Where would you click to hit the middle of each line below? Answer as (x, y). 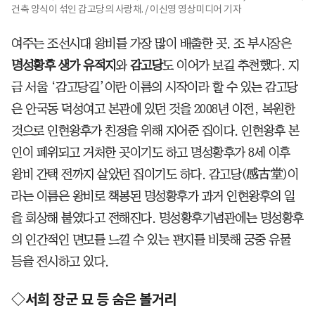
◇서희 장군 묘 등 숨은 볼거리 (94, 299)
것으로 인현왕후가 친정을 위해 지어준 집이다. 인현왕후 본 (155, 130)
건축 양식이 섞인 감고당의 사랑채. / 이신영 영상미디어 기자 (126, 9)
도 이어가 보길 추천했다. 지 (231, 65)
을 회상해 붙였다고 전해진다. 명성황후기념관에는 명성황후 (157, 218)
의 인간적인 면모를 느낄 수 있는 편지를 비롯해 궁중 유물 (151, 239)
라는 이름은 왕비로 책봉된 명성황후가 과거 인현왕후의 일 (153, 196)
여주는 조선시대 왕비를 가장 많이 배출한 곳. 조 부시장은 (151, 43)
